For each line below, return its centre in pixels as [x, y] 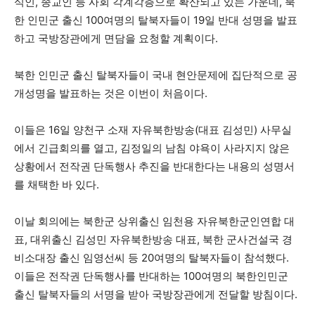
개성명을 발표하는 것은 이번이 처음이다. [111, 93]
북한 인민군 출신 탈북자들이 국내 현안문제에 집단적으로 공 [156, 75]
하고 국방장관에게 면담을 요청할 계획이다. [116, 38]
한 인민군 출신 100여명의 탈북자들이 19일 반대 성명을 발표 [156, 20]
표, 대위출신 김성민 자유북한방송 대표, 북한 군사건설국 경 [153, 239]
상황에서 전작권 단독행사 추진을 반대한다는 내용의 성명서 [154, 166]
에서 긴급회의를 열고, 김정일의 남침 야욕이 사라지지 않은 [152, 148]
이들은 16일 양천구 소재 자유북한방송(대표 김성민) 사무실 [153, 130]
